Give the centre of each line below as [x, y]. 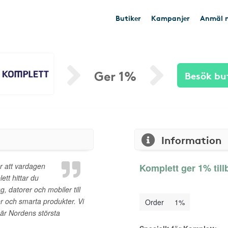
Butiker [128, 18]
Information [191, 139]
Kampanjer [170, 18]
